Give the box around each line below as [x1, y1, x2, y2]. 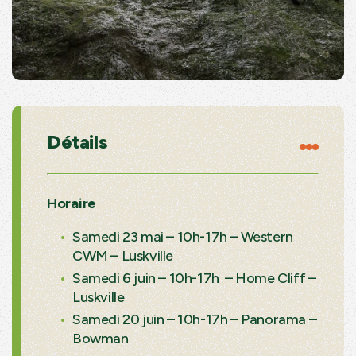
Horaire [47, 194, 96, 212]
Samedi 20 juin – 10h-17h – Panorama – [72, 310, 317, 328]
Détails [47, 130, 107, 153]
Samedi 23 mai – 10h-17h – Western [72, 227, 293, 246]
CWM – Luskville [72, 246, 173, 265]
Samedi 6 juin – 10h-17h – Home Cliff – [72, 269, 316, 287]
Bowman [72, 329, 129, 347]
